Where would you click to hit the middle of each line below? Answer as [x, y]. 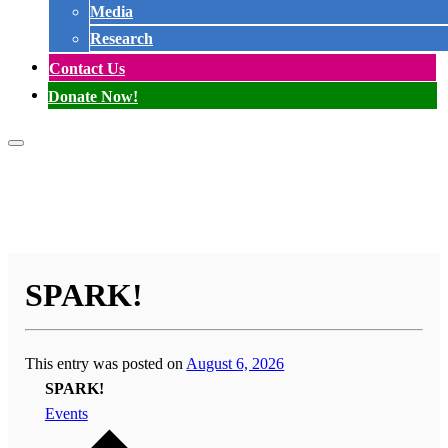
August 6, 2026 [235, 364]
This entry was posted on [106, 364]
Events [66, 414]
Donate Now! [93, 96]
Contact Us [87, 68]
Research [121, 39]
